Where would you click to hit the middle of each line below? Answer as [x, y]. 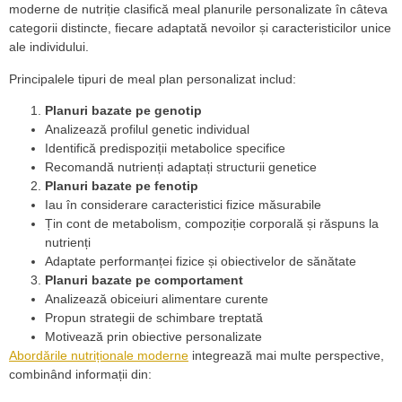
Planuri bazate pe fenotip [122, 186]
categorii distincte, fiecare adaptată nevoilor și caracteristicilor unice [200, 28]
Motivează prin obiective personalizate [153, 337]
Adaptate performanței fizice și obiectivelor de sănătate [201, 262]
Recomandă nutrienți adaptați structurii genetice [181, 167]
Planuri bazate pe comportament [144, 280]
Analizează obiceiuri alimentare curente [157, 299]
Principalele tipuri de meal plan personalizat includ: [153, 79]
